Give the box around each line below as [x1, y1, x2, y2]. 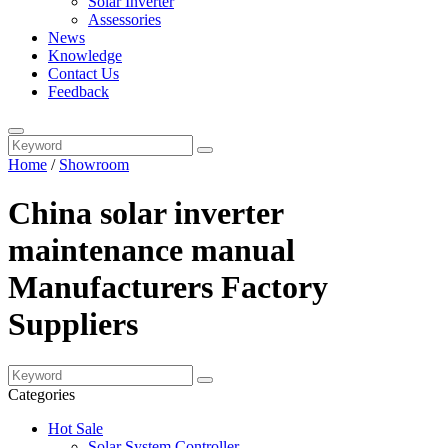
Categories [8, 385, 75, 403]
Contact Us [48, 65, 119, 82]
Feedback [48, 83, 109, 100]
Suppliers [8, 306, 138, 343]
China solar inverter [8, 195, 283, 232]
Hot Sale [48, 419, 103, 437]
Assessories [88, 11, 161, 28]
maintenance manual [8, 232, 295, 269]
